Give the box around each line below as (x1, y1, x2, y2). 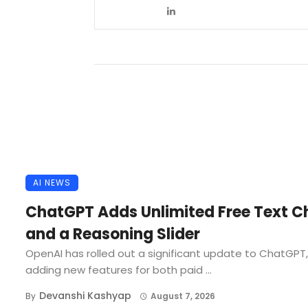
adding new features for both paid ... (25, 263, 212, 278)
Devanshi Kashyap (39, 289, 131, 303)
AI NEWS (33, 177, 71, 189)
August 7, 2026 (150, 290, 215, 302)
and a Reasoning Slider (25, 223, 200, 245)
